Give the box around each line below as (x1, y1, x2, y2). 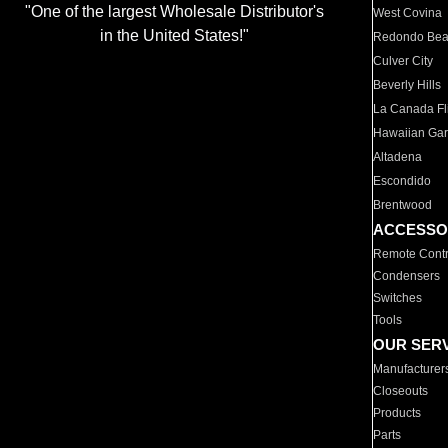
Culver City (373, 54, 434, 68)
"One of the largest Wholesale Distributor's (24, 3, 324, 21)
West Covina (373, 6, 443, 20)
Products (373, 406, 422, 420)
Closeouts (373, 384, 429, 398)
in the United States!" (99, 27, 249, 45)
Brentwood (373, 198, 433, 212)
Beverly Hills (373, 78, 442, 92)
